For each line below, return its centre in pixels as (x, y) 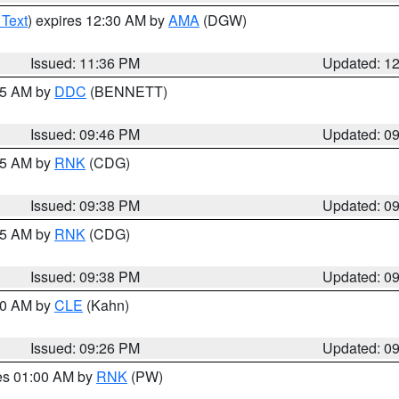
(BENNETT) (127, 91)
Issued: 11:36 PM (85, 63)
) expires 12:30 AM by (98, 20)
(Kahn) (106, 305)
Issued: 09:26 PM (85, 348)
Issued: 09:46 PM (85, 134)
